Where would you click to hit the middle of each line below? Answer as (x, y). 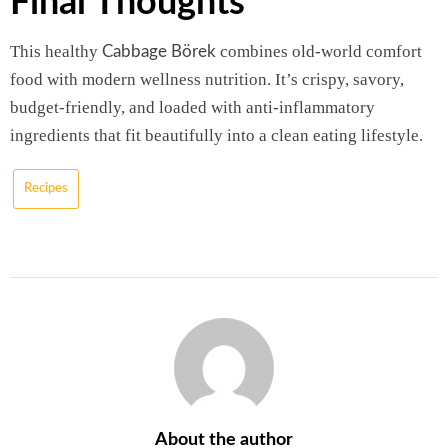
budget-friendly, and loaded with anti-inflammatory (192, 107)
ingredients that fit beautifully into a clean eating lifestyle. (216, 135)
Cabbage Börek (159, 51)
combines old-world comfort (319, 51)
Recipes (46, 188)
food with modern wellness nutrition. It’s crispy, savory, (207, 79)
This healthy (56, 51)
